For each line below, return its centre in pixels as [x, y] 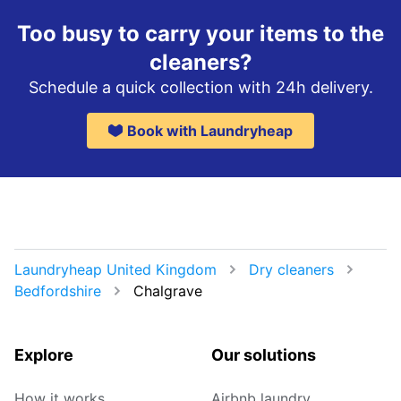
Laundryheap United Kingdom [115, 270]
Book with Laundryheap [210, 131]
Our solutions [264, 355]
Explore [44, 355]
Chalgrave [168, 291]
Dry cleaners [291, 270]
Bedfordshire [58, 291]
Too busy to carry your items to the [200, 34]
